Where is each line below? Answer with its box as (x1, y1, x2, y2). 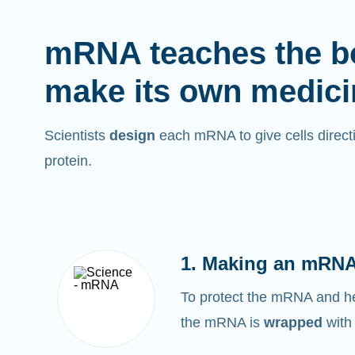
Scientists (44, 127, 109, 143)
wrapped (263, 314, 323, 330)
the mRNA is (180, 314, 264, 330)
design (109, 127, 155, 143)
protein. (44, 152, 92, 169)
